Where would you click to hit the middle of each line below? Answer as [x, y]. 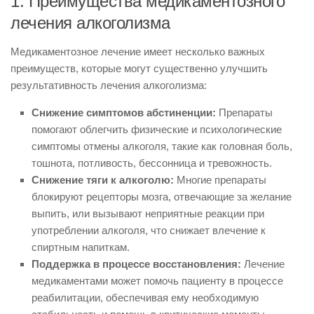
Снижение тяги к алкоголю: [103, 180]
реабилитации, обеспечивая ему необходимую [145, 298]
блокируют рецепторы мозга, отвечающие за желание [162, 197]
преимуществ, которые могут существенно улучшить [139, 68]
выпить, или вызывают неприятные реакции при [148, 213]
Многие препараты [220, 180]
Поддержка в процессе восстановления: [136, 264]
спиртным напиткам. [81, 247]
